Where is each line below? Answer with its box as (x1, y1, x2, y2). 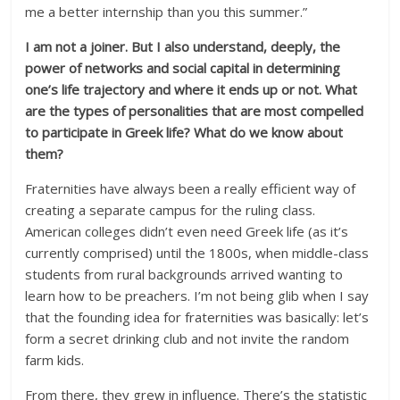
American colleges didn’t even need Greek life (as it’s (25, 222, 349, 240)
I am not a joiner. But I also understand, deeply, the (25, 37, 341, 55)
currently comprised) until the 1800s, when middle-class (25, 244, 370, 262)
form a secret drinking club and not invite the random (25, 329, 350, 347)
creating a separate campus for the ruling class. (25, 201, 316, 219)
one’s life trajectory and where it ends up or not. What (25, 80, 358, 98)
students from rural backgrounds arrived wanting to (25, 265, 344, 283)
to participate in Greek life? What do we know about (25, 123, 344, 141)
